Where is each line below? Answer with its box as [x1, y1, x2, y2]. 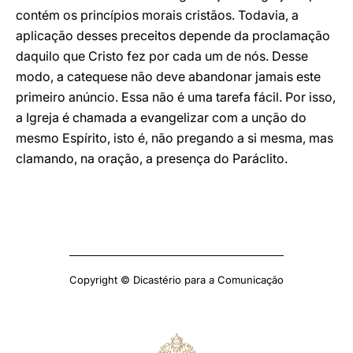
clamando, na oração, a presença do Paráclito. [16, 150, 288, 166]
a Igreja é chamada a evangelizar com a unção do [16, 110, 307, 125]
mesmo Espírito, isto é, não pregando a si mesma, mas [16, 130, 333, 146]
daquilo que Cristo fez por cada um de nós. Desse [16, 48, 308, 64]
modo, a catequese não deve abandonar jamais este [16, 69, 321, 84]
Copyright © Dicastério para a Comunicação [69, 273, 284, 286]
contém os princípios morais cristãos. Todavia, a [16, 7, 299, 23]
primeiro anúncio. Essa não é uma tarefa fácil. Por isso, [16, 89, 336, 105]
